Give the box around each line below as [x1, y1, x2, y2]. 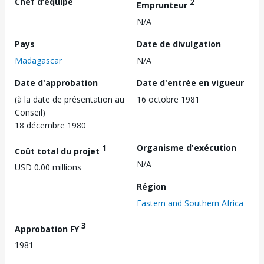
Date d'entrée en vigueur [137, 77, 244, 88]
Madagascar [15, 54, 62, 66]
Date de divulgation [137, 38, 221, 49]
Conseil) [15, 106, 45, 118]
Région [137, 180, 166, 192]
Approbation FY [15, 223, 81, 235]
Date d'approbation [15, 77, 98, 88]
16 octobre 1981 [137, 93, 200, 105]
